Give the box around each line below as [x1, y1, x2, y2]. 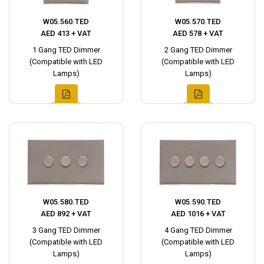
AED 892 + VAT [41, 209, 91, 218]
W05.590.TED [175, 197, 221, 206]
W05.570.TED [175, 17, 221, 26]
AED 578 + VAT [173, 29, 223, 38]
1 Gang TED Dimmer [32, 45, 100, 54]
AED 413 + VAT [41, 29, 91, 38]
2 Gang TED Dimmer [164, 45, 232, 54]
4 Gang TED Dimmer [164, 226, 232, 235]
